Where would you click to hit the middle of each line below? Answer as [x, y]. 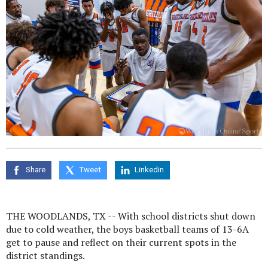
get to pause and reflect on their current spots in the [121, 242]
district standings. [45, 255]
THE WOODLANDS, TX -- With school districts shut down [131, 216]
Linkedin [149, 170]
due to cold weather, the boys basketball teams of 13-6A [127, 229]
